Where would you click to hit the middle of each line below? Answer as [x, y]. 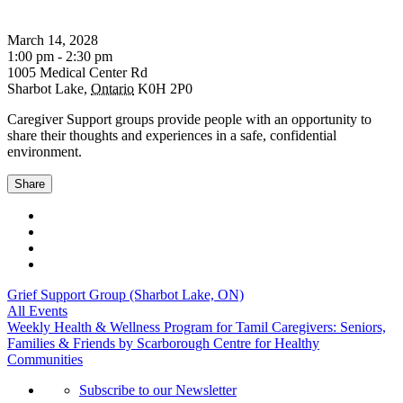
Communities [45, 359]
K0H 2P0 [165, 88]
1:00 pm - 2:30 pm [60, 56]
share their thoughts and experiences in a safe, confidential [172, 135]
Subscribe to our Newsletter [158, 390]
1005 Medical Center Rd [77, 72]
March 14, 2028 [53, 40]
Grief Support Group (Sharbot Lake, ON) [125, 294]
